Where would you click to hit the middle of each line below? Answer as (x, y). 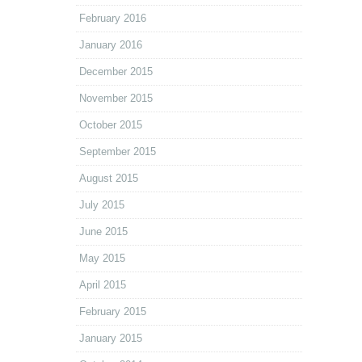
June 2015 (103, 232)
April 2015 (103, 285)
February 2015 (113, 312)
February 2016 (113, 19)
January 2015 (111, 339)
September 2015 (118, 152)
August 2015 (109, 179)
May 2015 (102, 259)
